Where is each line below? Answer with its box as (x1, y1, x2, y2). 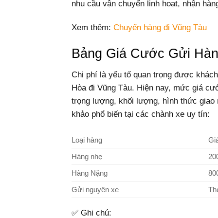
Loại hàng (72, 135, 102, 144)
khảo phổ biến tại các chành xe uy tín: (72, 109, 210, 119)
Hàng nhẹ (72, 152, 102, 161)
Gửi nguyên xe (72, 185, 119, 194)
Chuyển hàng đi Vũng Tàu (113, 22, 207, 32)
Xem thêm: (72, 22, 113, 32)
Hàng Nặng (72, 168, 108, 177)
